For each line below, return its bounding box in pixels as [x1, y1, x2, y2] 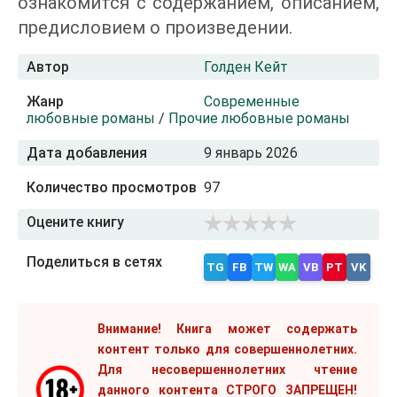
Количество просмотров [27, 179, 197, 196]
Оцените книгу [27, 214, 124, 230]
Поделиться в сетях [27, 253, 166, 270]
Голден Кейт [204, 58, 288, 75]
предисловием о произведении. [18, 17, 292, 38]
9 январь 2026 [204, 144, 298, 161]
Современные [204, 93, 300, 110]
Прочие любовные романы [168, 110, 350, 127]
